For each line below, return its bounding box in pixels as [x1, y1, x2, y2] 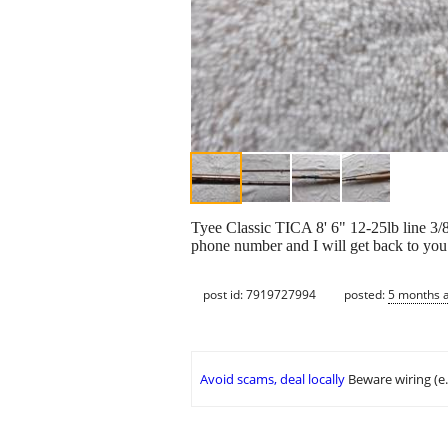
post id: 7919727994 [203, 285, 316, 303]
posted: [344, 285, 388, 303]
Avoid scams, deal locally [200, 370, 345, 389]
